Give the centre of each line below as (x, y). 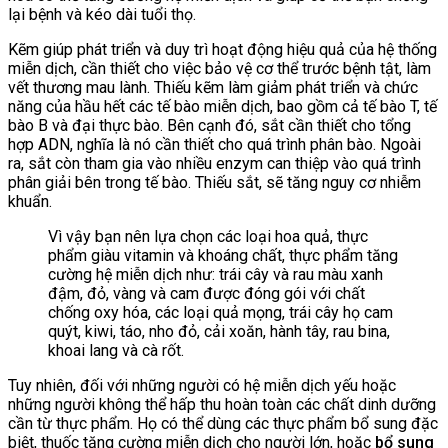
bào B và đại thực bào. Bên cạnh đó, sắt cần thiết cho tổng (209, 125)
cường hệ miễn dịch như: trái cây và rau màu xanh (215, 274)
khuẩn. (30, 201)
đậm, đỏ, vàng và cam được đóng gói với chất (206, 293)
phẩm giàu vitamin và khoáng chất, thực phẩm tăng (223, 255)
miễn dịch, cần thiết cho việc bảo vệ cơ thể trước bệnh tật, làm (219, 68)
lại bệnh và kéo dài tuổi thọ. (102, 14)
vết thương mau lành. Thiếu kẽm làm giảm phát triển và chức (213, 87)
